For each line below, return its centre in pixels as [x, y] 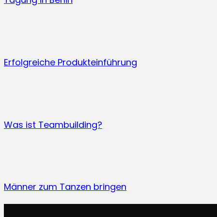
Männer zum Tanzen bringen [65, 187]
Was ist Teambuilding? [53, 124]
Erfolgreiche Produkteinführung [70, 62]
